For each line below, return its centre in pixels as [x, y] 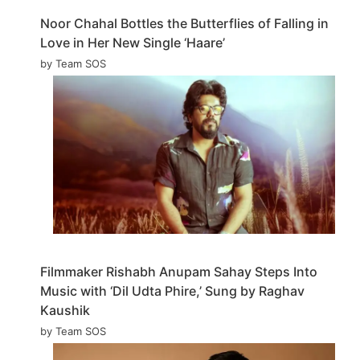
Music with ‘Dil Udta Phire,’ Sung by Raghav [172, 290]
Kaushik [65, 310]
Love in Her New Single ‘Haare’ [133, 42]
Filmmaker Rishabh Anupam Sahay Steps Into [179, 271]
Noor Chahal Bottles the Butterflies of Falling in [184, 23]
